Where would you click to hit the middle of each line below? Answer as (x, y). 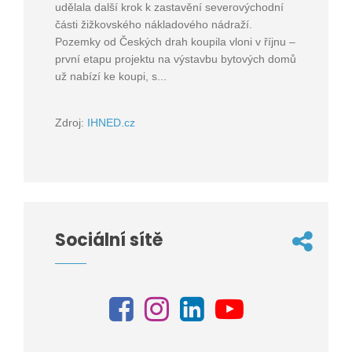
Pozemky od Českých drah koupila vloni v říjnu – (175, 42)
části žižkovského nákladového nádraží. (154, 25)
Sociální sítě (109, 240)
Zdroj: (71, 123)
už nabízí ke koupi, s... (111, 77)
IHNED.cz (111, 123)
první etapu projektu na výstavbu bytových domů (176, 59)
